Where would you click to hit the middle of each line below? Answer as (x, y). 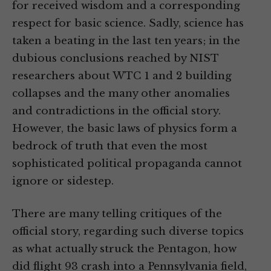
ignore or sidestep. (63, 181)
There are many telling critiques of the (117, 214)
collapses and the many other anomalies (121, 94)
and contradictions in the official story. (116, 111)
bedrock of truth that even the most (110, 146)
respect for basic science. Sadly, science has (128, 24)
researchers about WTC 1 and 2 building (122, 76)
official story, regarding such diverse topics (128, 232)
